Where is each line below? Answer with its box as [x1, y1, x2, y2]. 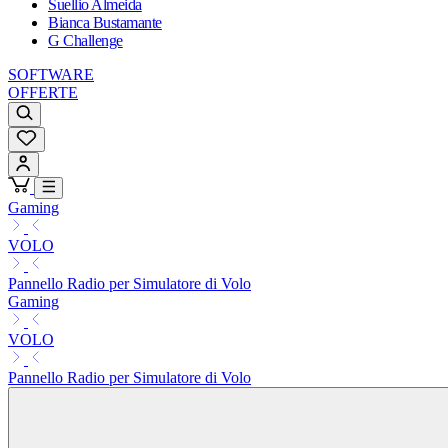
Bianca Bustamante [48, 14, 162, 32]
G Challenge [48, 32, 123, 50]
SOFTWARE [8, 66, 94, 84]
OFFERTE [8, 84, 78, 102]
